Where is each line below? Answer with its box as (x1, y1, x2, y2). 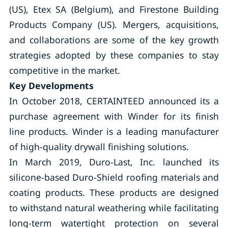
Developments (28, 79, 94, 92)
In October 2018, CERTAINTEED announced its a (9, 95, 219, 107)
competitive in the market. (9, 64, 120, 76)
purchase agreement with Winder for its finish (9, 110, 219, 122)
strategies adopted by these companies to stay (9, 49, 219, 61)
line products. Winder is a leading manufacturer (9, 125, 219, 137)
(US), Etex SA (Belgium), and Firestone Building (9, 3, 219, 15)
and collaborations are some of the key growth (9, 34, 219, 46)
